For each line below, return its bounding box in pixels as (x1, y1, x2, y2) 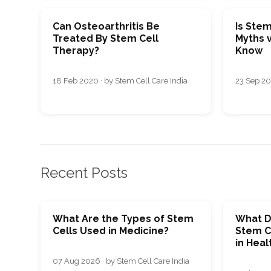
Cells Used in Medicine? (53, 225, 169, 237)
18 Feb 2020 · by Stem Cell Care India (53, 76, 188, 85)
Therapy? (53, 44, 99, 56)
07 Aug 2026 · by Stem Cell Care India (53, 256, 189, 266)
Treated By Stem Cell (53, 32, 158, 44)
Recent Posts (41, 163, 128, 181)
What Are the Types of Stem (53, 213, 194, 225)
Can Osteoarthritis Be (53, 20, 160, 32)
